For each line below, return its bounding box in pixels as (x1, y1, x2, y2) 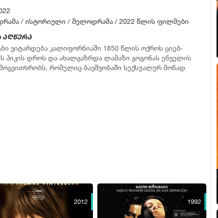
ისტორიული (25, 17, 66, 26)
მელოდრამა (72, 17, 113, 26)
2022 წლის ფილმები (119, 17, 189, 26)
